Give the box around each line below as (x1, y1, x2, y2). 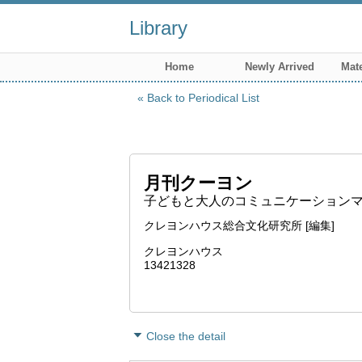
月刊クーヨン (144, 173, 253, 193)
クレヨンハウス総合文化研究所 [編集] (144, 219, 335, 233)
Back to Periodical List (147, 91, 259, 104)
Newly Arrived (245, 61, 314, 73)
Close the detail (146, 330, 225, 343)
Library (129, 17, 187, 39)
